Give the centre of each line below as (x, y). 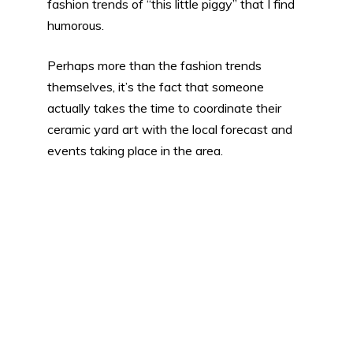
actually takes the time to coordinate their (164, 108)
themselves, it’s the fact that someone (156, 86)
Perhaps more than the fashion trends (154, 65)
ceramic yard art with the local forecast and (170, 129)
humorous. (76, 25)
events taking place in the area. (135, 150)
